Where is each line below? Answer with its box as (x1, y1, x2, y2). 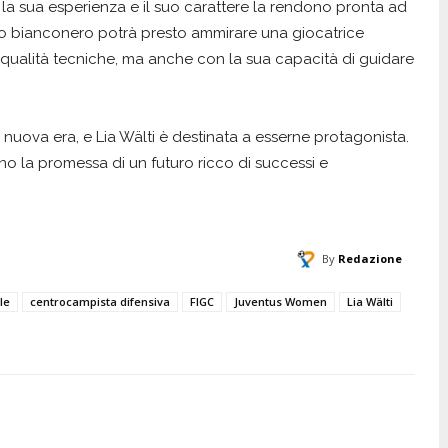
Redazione (337, 250, 402, 266)
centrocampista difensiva (30, 293, 170, 309)
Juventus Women (234, 293, 327, 309)
